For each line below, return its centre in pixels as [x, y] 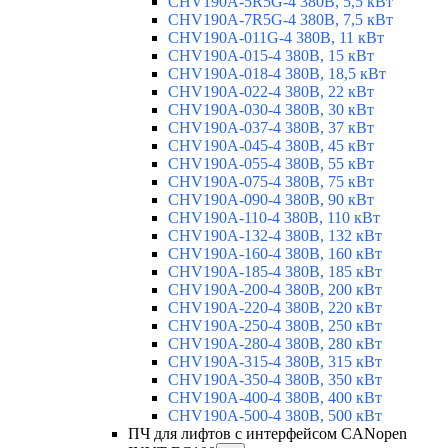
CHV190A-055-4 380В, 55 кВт [271, 164]
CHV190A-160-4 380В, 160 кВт [275, 254]
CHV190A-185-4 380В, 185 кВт [275, 272]
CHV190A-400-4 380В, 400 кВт [275, 398]
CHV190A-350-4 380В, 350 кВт [275, 380]
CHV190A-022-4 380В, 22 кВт [271, 92]
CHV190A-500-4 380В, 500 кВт [275, 416]
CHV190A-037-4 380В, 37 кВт [271, 128]
